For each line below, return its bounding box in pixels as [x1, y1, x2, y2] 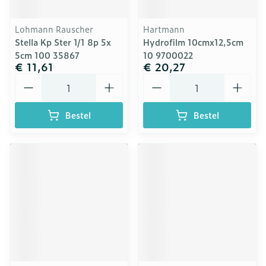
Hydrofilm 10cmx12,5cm [143, 36, 243, 48]
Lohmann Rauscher [15, 23, 93, 35]
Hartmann [143, 23, 185, 35]
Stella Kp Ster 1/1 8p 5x [15, 36, 111, 48]
